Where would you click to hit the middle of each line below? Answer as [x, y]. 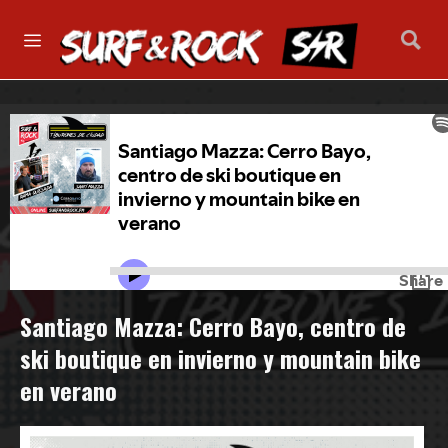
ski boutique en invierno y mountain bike [220, 358]
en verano [68, 390]
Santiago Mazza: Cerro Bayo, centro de [213, 326]
